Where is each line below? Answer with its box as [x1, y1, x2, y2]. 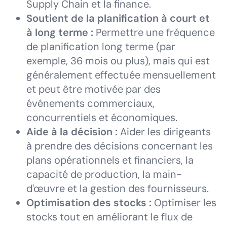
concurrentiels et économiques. [26, 111, 177, 124]
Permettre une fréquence [93, 26, 215, 39]
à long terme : [26, 26, 93, 39]
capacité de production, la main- [26, 168, 182, 181]
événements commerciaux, [26, 97, 155, 110]
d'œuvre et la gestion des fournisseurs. [26, 182, 209, 195]
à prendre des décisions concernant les [26, 139, 213, 153]
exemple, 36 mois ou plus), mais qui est [26, 54, 210, 67]
